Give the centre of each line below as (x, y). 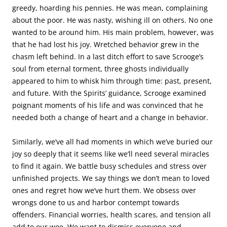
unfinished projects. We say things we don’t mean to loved (111, 178)
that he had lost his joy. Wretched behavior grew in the (106, 44)
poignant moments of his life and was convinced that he (108, 105)
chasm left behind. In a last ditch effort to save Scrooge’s (108, 56)
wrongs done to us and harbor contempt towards (96, 202)
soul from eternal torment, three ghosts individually (100, 69)
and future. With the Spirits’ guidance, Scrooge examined (109, 93)
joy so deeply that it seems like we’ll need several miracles (111, 154)
